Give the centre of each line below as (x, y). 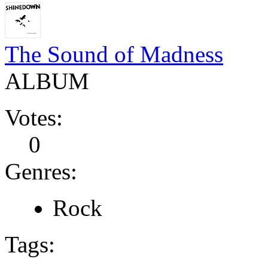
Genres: (41, 171)
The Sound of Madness (114, 54)
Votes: (34, 117)
